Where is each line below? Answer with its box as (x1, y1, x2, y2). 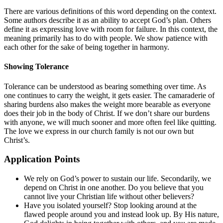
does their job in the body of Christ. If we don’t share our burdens (4, 109, 210, 117)
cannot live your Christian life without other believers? (24, 192, 194, 201)
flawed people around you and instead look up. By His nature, (24, 210, 219, 219)
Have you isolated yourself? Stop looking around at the (24, 201, 197, 210)
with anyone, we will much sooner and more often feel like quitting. (4, 117, 217, 126)
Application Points (4, 154, 80, 165)
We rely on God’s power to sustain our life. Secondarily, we (24, 174, 211, 183)
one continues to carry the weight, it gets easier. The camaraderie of (4, 91, 215, 100)
